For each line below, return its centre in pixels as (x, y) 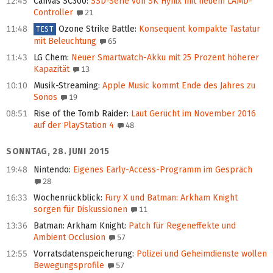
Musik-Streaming (66, 86)
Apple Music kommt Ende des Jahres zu (178, 86)
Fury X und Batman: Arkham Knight (170, 198)
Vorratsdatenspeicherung (83, 254)
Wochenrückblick (67, 198)
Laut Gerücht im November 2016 (192, 114)
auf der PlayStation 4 (74, 126)
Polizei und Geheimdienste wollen (200, 254)
